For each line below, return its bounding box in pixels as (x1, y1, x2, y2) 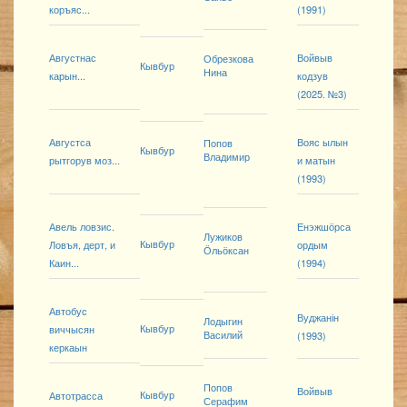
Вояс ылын (297, 134, 348, 150)
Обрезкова (203, 51, 253, 66)
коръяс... (49, 2, 90, 17)
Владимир (203, 149, 250, 164)
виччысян (49, 322, 94, 337)
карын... (49, 68, 85, 84)
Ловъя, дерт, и (49, 237, 115, 253)
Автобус (49, 303, 87, 319)
